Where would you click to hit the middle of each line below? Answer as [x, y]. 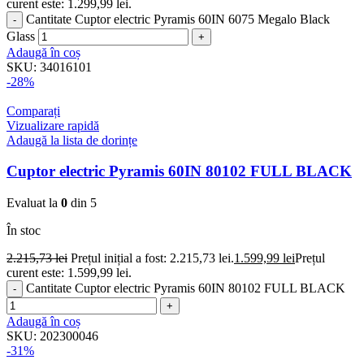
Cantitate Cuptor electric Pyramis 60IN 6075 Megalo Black [178, 19]
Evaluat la [34, 203]
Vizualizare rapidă [53, 125]
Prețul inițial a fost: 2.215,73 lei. [152, 258]
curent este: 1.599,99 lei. [69, 273]
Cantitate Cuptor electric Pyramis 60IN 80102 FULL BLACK [186, 288]
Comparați [33, 110]
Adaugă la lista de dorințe [72, 140]
